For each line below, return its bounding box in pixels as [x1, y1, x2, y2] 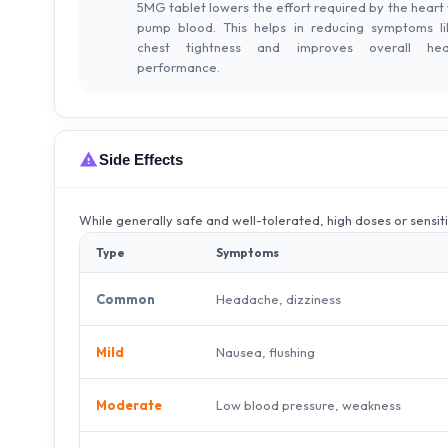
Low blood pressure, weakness [216, 396, 401, 413]
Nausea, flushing [216, 343, 315, 360]
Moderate [96, 397, 162, 413]
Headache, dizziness [216, 290, 341, 307]
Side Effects [99, 150, 183, 168]
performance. [137, 59, 220, 75]
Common [96, 291, 155, 307]
